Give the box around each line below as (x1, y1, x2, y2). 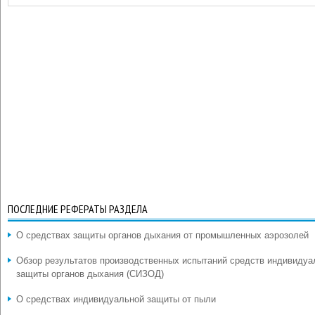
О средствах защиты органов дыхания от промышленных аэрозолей (16, 230, 309, 240)
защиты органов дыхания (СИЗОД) (16, 269, 164, 279)
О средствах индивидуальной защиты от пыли (16, 294, 216, 304)
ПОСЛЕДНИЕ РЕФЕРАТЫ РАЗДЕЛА (8, 202, 148, 216)
